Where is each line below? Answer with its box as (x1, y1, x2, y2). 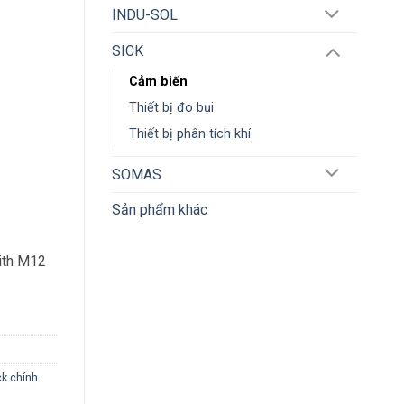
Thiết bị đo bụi (128, 99, 214, 115)
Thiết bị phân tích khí (128, 125, 251, 142)
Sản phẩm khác (111, 200, 207, 218)
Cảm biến (128, 73, 188, 89)
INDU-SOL (111, 6, 178, 24)
